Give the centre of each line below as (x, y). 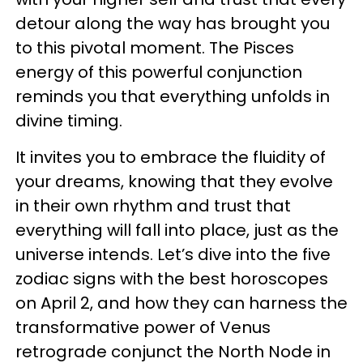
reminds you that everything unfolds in (173, 96)
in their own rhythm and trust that (153, 206)
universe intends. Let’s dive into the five (173, 254)
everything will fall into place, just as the (177, 230)
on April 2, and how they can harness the (181, 303)
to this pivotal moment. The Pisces (155, 48)
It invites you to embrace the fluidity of (171, 157)
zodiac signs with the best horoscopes (172, 279)
